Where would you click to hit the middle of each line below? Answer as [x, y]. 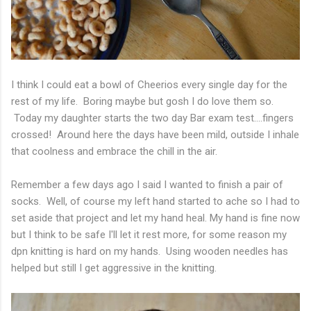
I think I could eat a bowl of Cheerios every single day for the [149, 84]
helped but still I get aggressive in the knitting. [114, 268]
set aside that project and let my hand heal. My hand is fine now [155, 218]
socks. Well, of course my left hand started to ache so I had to [155, 201]
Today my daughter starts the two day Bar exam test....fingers [152, 118]
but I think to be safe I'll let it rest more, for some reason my [149, 234]
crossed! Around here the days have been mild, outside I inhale [155, 134]
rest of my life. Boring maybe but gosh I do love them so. [142, 101]
